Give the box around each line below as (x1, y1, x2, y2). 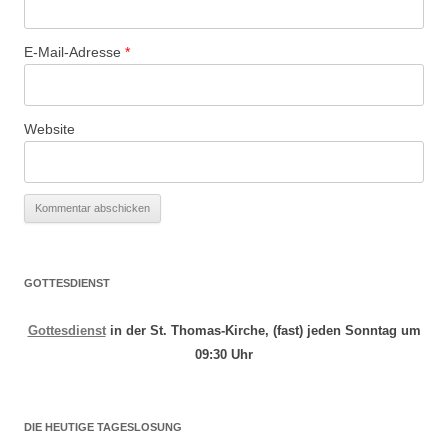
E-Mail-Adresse (24, 44, 125, 61)
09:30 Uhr (195, 347, 253, 363)
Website (24, 121, 75, 138)
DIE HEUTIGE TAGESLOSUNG (24, 421, 182, 434)
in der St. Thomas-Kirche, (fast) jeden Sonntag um (105, 323, 421, 339)
